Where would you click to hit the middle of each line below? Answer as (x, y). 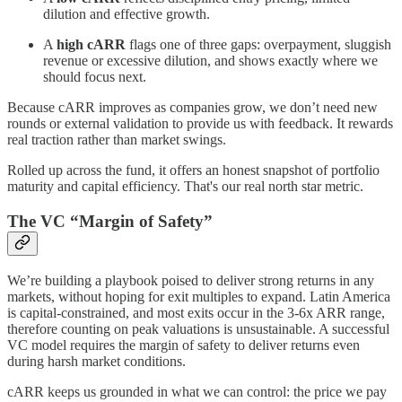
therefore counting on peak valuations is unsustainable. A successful (198, 328)
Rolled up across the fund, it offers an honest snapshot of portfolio (193, 170)
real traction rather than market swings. (117, 140)
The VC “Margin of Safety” (110, 222)
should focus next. (95, 77)
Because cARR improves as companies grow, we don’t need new (192, 108)
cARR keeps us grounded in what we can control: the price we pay (197, 391)
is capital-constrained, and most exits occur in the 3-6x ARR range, (196, 312)
